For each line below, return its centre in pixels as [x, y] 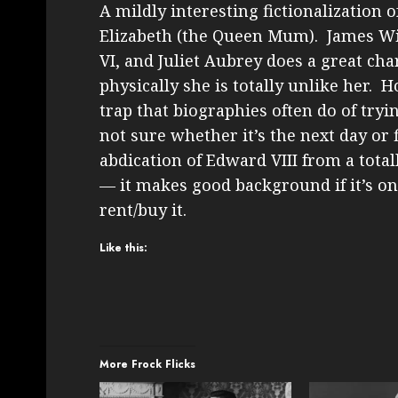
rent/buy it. [143, 209]
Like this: [123, 247]
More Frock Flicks [147, 364]
